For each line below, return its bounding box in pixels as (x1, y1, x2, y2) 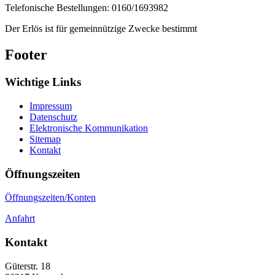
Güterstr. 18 (5, 260, 50, 271)
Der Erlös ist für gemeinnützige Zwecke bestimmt (5, 23, 197, 34)
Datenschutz (29, 111, 77, 122)
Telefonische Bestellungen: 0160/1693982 (5, 2, 171, 14)
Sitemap (29, 133, 61, 144)
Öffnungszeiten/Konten (5, 192, 96, 203)
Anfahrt (5, 213, 35, 224)
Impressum (29, 100, 72, 111)
